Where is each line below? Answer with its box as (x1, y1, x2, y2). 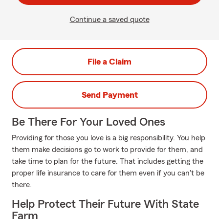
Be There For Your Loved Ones (12, 116, 165, 128)
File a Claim (88, 57, 131, 66)
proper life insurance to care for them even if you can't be (12, 169, 204, 177)
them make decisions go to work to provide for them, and (12, 146, 203, 153)
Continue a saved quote (69, 16, 150, 23)
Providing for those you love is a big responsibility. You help (12, 134, 205, 142)
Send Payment (81, 90, 138, 99)
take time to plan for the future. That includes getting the (12, 157, 203, 165)
